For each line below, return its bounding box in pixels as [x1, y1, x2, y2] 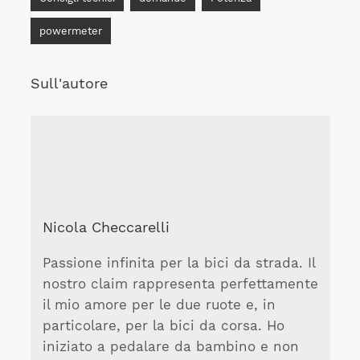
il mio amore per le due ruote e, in [42, 297, 276, 313]
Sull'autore [30, 74, 108, 92]
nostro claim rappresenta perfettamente [42, 276, 318, 292]
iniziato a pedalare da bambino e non [42, 339, 299, 355]
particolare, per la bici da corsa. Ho [42, 318, 284, 334]
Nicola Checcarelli [42, 218, 170, 235]
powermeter [39, 25, 102, 38]
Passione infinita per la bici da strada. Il [42, 256, 315, 272]
